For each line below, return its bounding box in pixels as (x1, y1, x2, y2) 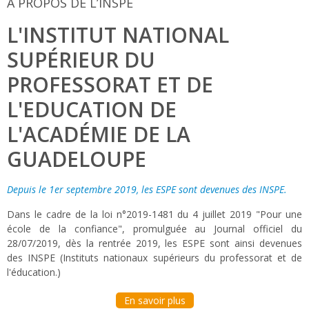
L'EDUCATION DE (7, 95, 177, 123)
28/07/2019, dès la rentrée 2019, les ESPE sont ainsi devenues (7, 237, 302, 250)
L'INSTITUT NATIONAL (7, 21, 229, 49)
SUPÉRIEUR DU (7, 46, 155, 74)
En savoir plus (123, 294, 186, 307)
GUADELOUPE (7, 145, 146, 173)
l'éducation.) (7, 266, 61, 279)
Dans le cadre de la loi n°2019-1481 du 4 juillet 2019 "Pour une (7, 208, 302, 221)
